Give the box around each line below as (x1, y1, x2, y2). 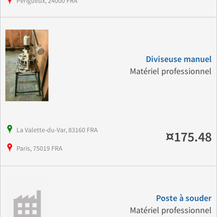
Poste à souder (155, 193, 212, 204)
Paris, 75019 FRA (16, 144, 62, 153)
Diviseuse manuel (145, 54, 212, 65)
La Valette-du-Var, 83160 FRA (16, 125, 98, 135)
